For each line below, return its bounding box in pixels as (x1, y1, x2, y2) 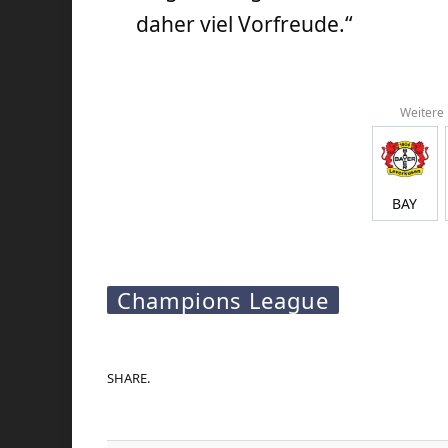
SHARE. (107, 368, 150, 387)
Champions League (117, 285, 329, 316)
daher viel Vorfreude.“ (136, 10, 354, 39)
